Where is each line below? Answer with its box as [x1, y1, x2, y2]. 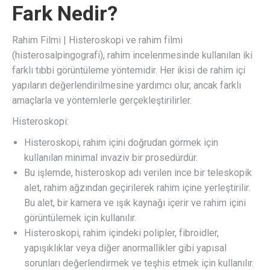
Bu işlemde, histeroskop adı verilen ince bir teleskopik [24, 167, 252, 179]
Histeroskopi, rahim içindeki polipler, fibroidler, [24, 227, 219, 239]
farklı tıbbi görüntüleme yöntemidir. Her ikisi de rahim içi [12, 64, 245, 77]
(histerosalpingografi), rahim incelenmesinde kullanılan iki [12, 49, 253, 61]
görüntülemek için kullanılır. [24, 212, 136, 224]
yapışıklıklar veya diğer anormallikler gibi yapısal [24, 242, 227, 254]
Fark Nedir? [12, 1, 118, 26]
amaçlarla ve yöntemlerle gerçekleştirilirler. [12, 95, 192, 107]
